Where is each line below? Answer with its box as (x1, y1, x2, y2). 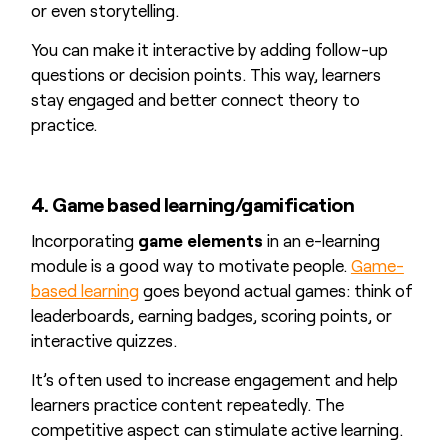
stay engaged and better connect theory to (30, 88, 360, 109)
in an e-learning (262, 230, 380, 251)
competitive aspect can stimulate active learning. (30, 418, 403, 439)
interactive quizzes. (30, 330, 177, 351)
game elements (137, 230, 263, 251)
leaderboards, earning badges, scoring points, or (30, 305, 392, 326)
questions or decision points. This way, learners (30, 63, 381, 84)
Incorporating (30, 230, 138, 251)
